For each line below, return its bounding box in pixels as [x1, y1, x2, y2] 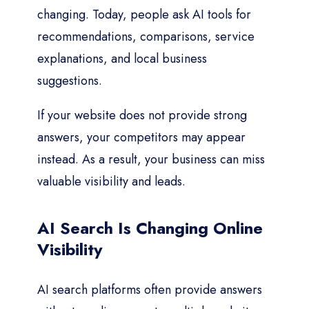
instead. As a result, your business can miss [37, 150, 265, 168]
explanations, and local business [37, 49, 207, 68]
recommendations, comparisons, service [37, 27, 255, 46]
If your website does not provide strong [37, 106, 247, 124]
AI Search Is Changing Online [37, 215, 263, 240]
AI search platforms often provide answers [37, 280, 262, 299]
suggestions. [37, 71, 102, 90]
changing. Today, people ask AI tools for [37, 5, 251, 23]
